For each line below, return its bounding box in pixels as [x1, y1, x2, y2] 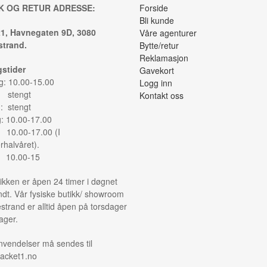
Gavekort [139, 64, 174, 77]
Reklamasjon [139, 52, 188, 64]
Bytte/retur [139, 39, 179, 52]
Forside [139, 2, 168, 14]
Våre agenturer [139, 27, 197, 39]
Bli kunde [139, 14, 174, 27]
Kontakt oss [139, 89, 184, 102]
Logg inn [139, 77, 172, 89]
